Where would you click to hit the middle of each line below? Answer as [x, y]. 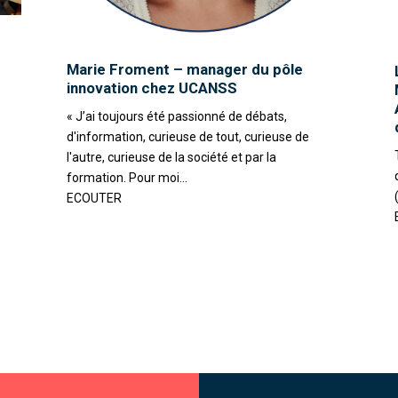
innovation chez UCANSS [151, 88]
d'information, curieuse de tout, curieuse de [187, 137]
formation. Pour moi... [127, 178]
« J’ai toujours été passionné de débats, [176, 117]
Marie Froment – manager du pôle [184, 70]
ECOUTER [94, 199]
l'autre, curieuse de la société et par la [171, 158]
